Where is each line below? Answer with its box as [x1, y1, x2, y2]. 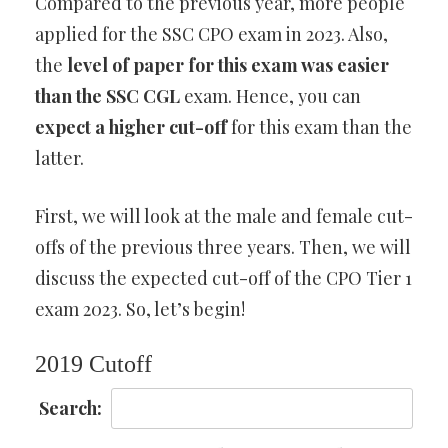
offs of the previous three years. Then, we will [35, 235, 411, 260]
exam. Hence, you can [180, 84, 361, 109]
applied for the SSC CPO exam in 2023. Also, [35, 22, 388, 47]
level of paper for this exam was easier [67, 53, 389, 78]
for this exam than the [231, 115, 412, 140]
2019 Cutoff [35, 351, 152, 378]
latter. [35, 146, 84, 171]
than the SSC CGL [35, 84, 180, 109]
